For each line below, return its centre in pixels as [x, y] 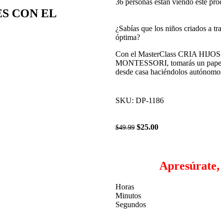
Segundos [131, 204]
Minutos [128, 195]
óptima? [128, 37]
